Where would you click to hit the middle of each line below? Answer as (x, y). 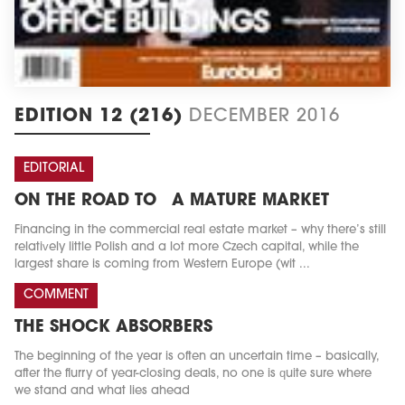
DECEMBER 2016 (264, 116)
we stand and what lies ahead (102, 391)
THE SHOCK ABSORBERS (113, 327)
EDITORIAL (54, 168)
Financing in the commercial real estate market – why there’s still (200, 230)
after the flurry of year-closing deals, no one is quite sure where (193, 373)
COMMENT (56, 295)
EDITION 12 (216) (102, 116)
